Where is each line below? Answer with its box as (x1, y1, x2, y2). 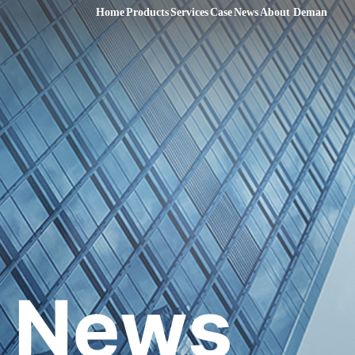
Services (170, 6, 209, 18)
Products (126, 6, 170, 18)
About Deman (260, 6, 328, 18)
